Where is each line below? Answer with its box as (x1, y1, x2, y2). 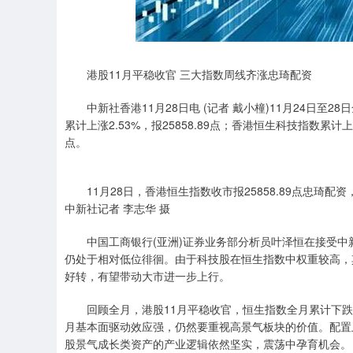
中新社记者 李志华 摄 (65, 200, 170, 216)
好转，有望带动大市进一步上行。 (65, 268, 230, 284)
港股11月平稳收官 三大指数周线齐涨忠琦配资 (65, 66, 312, 82)
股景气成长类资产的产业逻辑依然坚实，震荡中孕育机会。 (65, 336, 351, 351)
